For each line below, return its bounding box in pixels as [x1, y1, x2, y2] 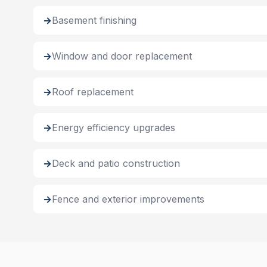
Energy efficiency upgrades [52, 122, 175, 133]
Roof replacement [52, 86, 133, 98]
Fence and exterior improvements [52, 193, 204, 205]
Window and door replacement [52, 50, 192, 62]
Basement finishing [52, 14, 136, 26]
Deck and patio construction [52, 157, 180, 169]
